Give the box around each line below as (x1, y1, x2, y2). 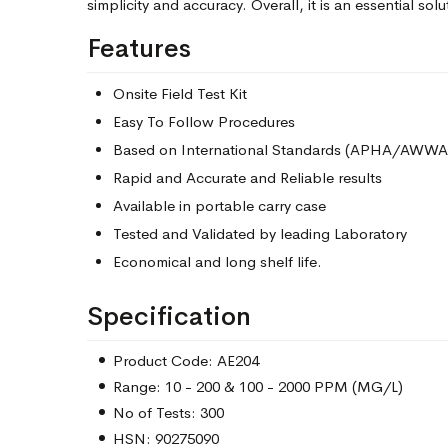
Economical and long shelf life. (113, 252, 322, 271)
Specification (87, 300, 251, 333)
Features (87, 32, 191, 65)
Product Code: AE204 (113, 351, 259, 370)
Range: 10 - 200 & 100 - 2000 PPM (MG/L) (113, 377, 403, 396)
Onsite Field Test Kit (113, 84, 247, 103)
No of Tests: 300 (113, 403, 224, 422)
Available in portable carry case (113, 196, 326, 215)
